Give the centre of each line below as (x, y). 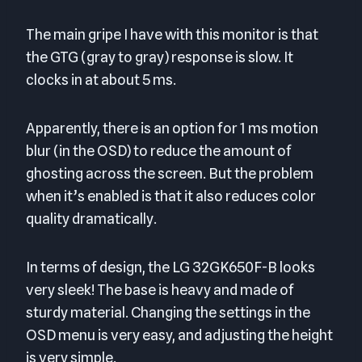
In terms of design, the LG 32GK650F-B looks (170, 267)
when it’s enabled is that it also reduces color (171, 196)
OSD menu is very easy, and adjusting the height (179, 335)
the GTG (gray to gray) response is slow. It (160, 57)
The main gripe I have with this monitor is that (172, 35)
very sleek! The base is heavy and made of (160, 290)
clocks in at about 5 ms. (101, 80)
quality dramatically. (91, 219)
